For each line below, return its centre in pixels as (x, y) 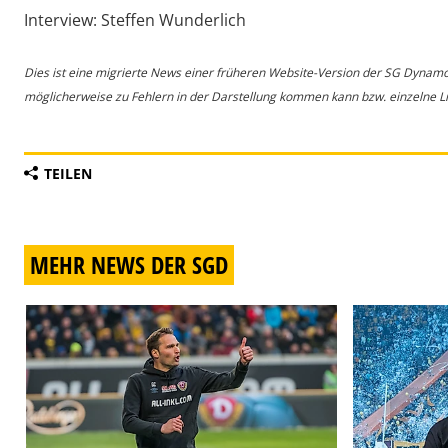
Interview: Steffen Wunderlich (135, 20)
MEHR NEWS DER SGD (129, 265)
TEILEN (68, 174)
